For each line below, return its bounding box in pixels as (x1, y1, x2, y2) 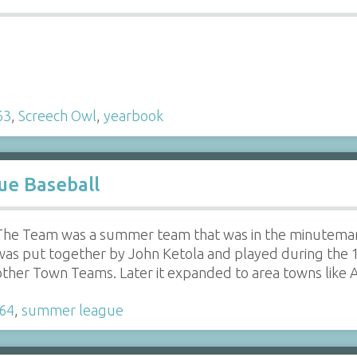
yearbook (103, 108, 163, 124)
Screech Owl (18, 108, 96, 124)
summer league (21, 301, 124, 318)
